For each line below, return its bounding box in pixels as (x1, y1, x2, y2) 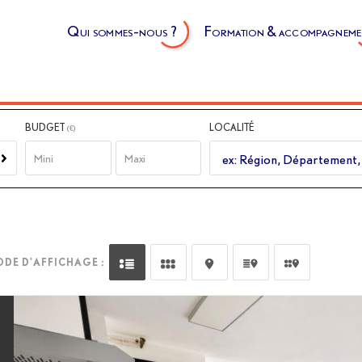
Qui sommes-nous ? (67, 22, 177, 40)
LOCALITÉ (209, 121, 255, 133)
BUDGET (25, 121, 67, 133)
